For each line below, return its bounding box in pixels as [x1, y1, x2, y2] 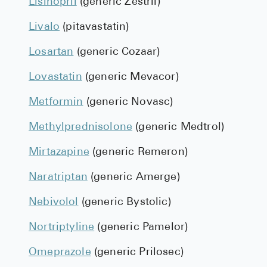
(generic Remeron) [89, 147, 188, 158]
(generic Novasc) [83, 97, 173, 108]
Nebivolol [29, 197, 79, 208]
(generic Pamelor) [94, 222, 188, 233]
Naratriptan [29, 172, 88, 183]
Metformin [29, 97, 83, 108]
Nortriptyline [29, 222, 95, 233]
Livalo [29, 21, 60, 33]
